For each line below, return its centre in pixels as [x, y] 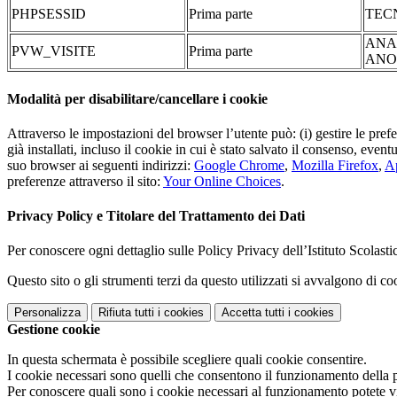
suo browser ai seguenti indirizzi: [101, 165]
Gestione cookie [54, 330]
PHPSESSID [49, 14]
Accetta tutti [253, 313]
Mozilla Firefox [335, 165]
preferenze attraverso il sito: [85, 181]
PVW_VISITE [54, 51]
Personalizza [47, 313]
